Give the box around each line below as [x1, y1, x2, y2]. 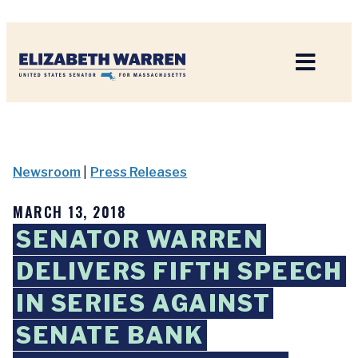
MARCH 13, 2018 [13, 201, 125, 222]
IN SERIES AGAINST [16, 289, 271, 317]
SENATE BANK [16, 321, 204, 349]
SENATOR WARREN [16, 225, 264, 253]
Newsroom [13, 165, 81, 180]
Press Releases [90, 165, 188, 180]
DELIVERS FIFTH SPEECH [16, 257, 343, 285]
